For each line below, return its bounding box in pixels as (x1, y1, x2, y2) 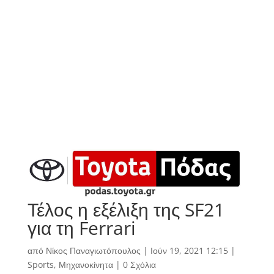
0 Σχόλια (122, 259, 156, 271)
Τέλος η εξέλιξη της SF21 (27, 197, 224, 223)
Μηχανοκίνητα (58, 259, 113, 271)
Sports (27, 259, 54, 271)
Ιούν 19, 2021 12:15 (150, 245, 228, 257)
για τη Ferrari (27, 215, 136, 241)
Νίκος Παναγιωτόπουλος (45, 245, 141, 257)
